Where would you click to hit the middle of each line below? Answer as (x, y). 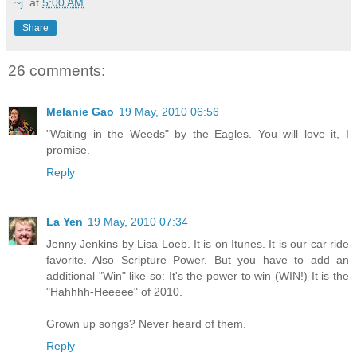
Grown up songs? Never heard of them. (146, 324)
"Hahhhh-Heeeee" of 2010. (114, 292)
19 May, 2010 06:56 (169, 112)
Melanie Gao (80, 112)
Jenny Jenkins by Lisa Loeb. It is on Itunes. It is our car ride (198, 244)
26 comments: (57, 70)
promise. (68, 150)
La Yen (65, 222)
